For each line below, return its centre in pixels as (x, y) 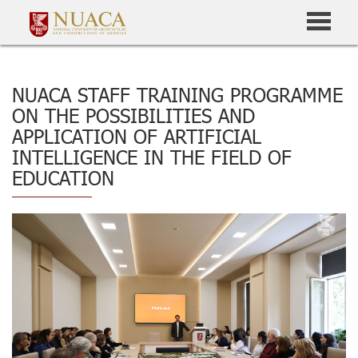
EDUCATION (63, 177)
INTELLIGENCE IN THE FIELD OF (152, 157)
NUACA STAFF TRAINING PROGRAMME (177, 94)
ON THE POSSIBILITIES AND (133, 115)
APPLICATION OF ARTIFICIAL (137, 136)
